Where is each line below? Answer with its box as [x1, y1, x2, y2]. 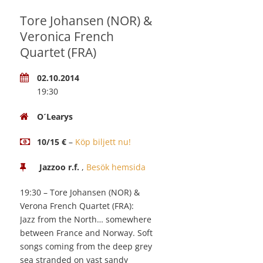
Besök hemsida [86, 161, 146, 173]
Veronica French [20, 28, 114, 45]
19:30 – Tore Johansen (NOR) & [20, 187, 140, 198]
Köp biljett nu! [75, 136, 131, 148]
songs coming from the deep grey [20, 241, 152, 252]
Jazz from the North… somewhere [20, 214, 151, 225]
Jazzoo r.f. [39, 161, 79, 173]
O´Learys [37, 111, 73, 123]
